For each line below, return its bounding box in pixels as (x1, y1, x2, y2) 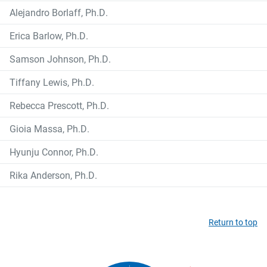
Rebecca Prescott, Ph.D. (10, 99, 109, 112)
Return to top (209, 216, 257, 228)
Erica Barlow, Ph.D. (10, 29, 88, 42)
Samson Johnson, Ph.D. (10, 52, 111, 66)
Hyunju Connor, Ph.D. (10, 145, 98, 159)
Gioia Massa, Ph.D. (10, 122, 89, 135)
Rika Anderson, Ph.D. (10, 169, 97, 182)
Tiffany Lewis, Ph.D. (10, 76, 94, 89)
